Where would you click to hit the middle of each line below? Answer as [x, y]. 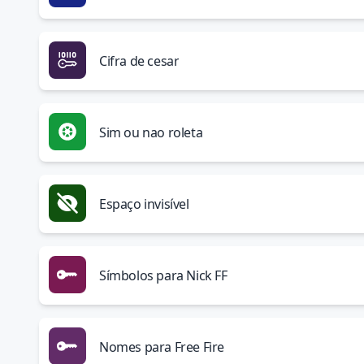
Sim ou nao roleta [151, 132]
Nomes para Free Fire [162, 347]
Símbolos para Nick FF [163, 275]
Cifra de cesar [139, 61]
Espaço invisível [144, 204]
